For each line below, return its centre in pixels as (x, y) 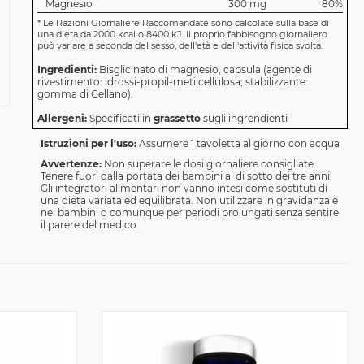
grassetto (177, 119)
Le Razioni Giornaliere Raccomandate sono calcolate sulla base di (184, 23)
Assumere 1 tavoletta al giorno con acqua (239, 144)
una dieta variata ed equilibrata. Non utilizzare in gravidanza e (189, 201)
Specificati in (121, 119)
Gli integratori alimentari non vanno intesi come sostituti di (184, 188)
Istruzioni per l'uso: (88, 144)
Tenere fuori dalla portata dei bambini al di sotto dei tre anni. (186, 176)
